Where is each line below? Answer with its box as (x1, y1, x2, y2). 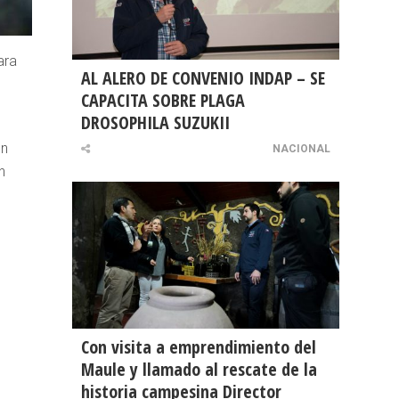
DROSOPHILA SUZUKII (81, 110, 230, 135)
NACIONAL (273, 142, 330, 156)
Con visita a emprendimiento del (81, 335, 316, 360)
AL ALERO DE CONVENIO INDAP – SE (81, 66, 325, 91)
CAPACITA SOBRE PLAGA (81, 88, 245, 113)
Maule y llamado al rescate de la (81, 357, 317, 382)
